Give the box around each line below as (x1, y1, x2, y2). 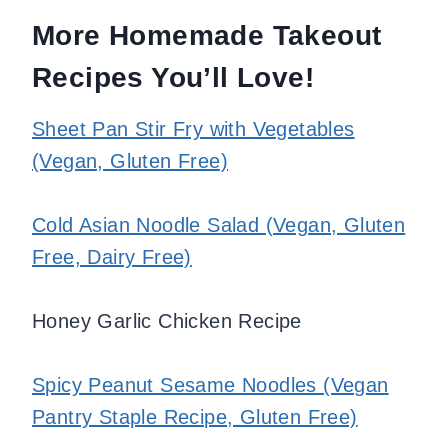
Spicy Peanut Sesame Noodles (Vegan (32, 373, 389, 396)
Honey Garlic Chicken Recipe (32, 309, 302, 332)
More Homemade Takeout (32, 19, 382, 51)
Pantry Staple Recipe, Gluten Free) (32, 405, 358, 428)
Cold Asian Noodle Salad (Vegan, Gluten (32, 213, 406, 236)
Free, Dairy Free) (32, 245, 192, 268)
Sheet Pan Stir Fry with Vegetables (32, 117, 355, 140)
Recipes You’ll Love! (32, 61, 314, 93)
